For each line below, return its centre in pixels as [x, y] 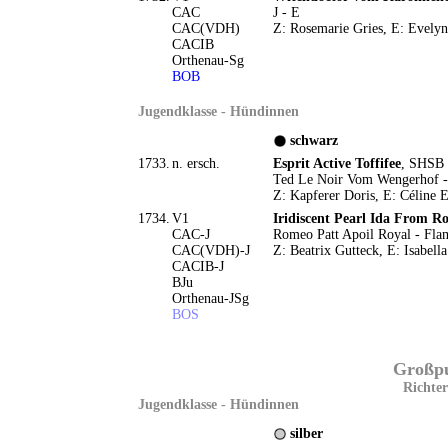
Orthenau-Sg [207, 60]
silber [306, 433]
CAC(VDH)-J [210, 250]
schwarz [313, 140]
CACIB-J [197, 266]
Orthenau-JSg [210, 298]
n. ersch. [195, 163]
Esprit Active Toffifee [336, 163]
